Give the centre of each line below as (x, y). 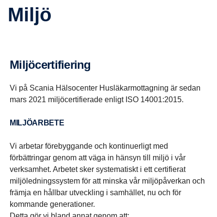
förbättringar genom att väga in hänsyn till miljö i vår (98, 158)
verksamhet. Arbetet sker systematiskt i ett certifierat (98, 169)
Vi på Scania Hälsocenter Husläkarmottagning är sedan (105, 88)
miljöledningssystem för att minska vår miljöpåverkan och (107, 181)
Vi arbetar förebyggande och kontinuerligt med (89, 146)
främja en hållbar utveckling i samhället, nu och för (95, 193)
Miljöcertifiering (55, 65)
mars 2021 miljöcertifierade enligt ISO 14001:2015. (97, 100)
